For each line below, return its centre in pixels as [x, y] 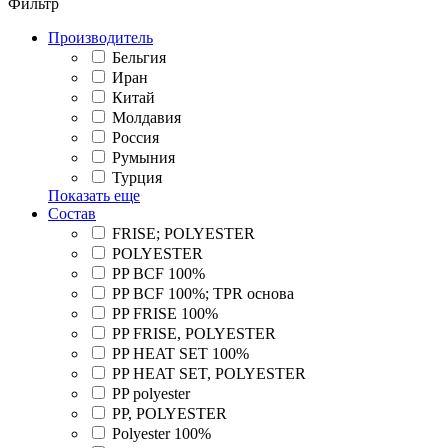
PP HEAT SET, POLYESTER [209, 373]
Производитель [100, 37]
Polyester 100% [161, 433]
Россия [135, 137]
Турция [137, 177]
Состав [72, 213]
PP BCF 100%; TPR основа [203, 293]
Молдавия [146, 117]
